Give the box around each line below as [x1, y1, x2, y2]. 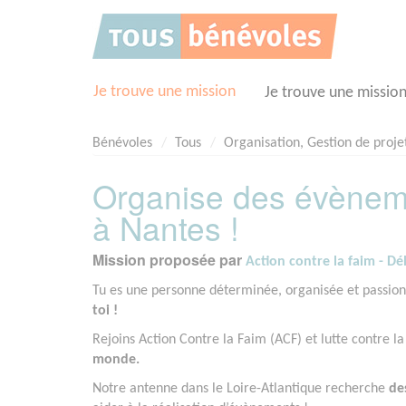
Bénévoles [92, 136, 152, 150]
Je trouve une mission [93, 83, 236, 101]
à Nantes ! [92, 205, 239, 251]
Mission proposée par [92, 249, 246, 271]
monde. [92, 353, 140, 368]
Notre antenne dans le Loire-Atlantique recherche [92, 382, 389, 397]
